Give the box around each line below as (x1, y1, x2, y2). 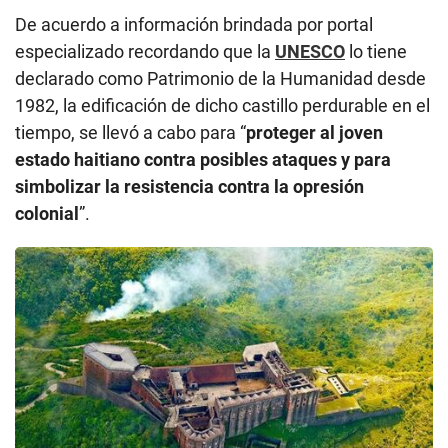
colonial (15, 203, 79, 225)
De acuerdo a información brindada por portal (15, 14, 373, 36)
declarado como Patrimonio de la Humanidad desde (15, 68, 426, 90)
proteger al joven (246, 122, 383, 144)
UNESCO (275, 41, 345, 63)
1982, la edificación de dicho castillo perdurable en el (15, 95, 430, 117)
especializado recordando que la (15, 41, 275, 63)
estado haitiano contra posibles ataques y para (15, 149, 391, 171)
